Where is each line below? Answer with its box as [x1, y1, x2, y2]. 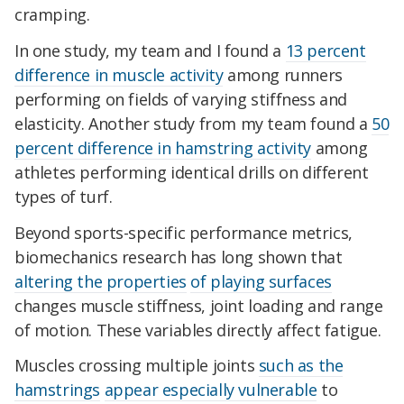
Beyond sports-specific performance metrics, [14, 221, 353, 243]
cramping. [14, 4, 90, 26]
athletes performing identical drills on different [14, 161, 369, 183]
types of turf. [14, 185, 113, 207]
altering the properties [14, 270, 187, 292]
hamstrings [14, 379, 100, 401]
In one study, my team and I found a [14, 39, 286, 61]
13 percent [285, 39, 366, 61]
